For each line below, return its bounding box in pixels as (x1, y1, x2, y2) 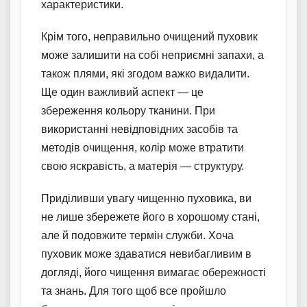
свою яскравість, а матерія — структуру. (41, 160, 244, 172)
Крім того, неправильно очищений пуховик (41, 30, 258, 42)
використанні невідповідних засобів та (41, 123, 238, 135)
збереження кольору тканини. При (41, 104, 215, 116)
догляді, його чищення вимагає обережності (41, 266, 266, 278)
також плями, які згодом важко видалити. (41, 67, 249, 79)
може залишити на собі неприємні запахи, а (41, 49, 264, 61)
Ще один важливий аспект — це (41, 86, 204, 98)
